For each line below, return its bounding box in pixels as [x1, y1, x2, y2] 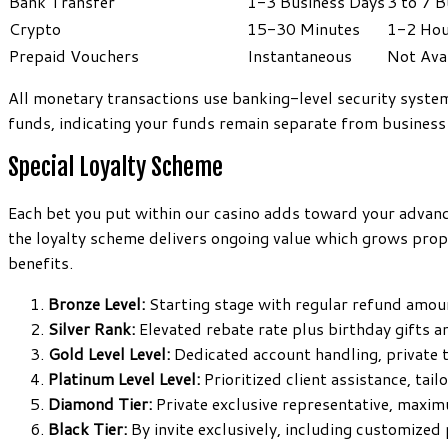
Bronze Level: [48, 291, 145, 315]
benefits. [8, 250, 73, 274]
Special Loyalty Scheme [8, 151, 223, 182]
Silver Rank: [48, 316, 135, 340]
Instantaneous [247, 44, 352, 68]
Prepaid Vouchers [9, 44, 139, 68]
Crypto [9, 17, 61, 41]
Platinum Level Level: [48, 366, 200, 390]
